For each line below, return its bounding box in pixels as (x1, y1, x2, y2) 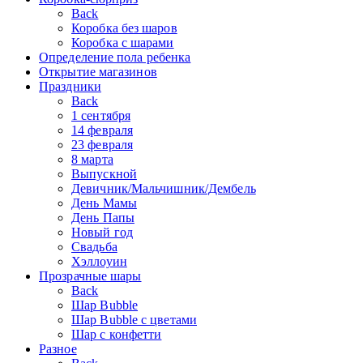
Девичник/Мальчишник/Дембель (71, 181, 256, 195)
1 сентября (71, 108, 130, 122)
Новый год (71, 224, 133, 239)
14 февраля (71, 122, 133, 137)
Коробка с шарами (71, 35, 174, 49)
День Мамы (71, 195, 137, 210)
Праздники (39, 79, 101, 93)
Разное (39, 341, 77, 356)
